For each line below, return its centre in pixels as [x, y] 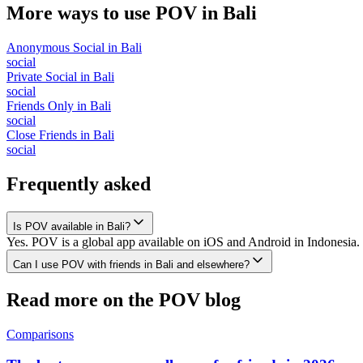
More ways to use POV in [115, 13]
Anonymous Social [56, 47]
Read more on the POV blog [124, 299]
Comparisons [40, 334]
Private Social [42, 76]
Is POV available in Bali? [72, 226]
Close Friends [42, 135]
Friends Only [40, 105]
